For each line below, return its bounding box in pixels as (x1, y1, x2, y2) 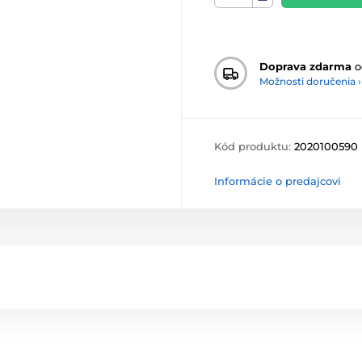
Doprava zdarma (259, 59, 351, 73)
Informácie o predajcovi (214, 175, 341, 188)
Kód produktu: (214, 140, 294, 154)
